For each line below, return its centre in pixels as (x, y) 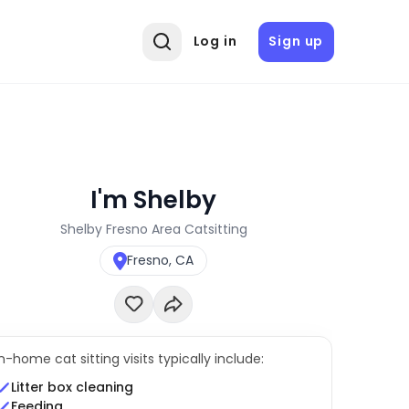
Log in (215, 42)
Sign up (296, 42)
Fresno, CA (161, 261)
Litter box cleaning (72, 388)
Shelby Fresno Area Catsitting (153, 229)
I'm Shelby (154, 199)
